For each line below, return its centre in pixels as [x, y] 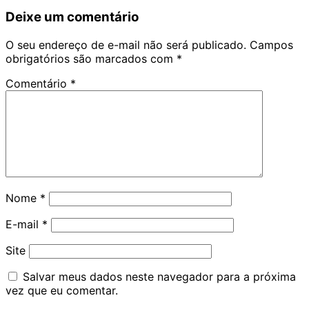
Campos [271, 44]
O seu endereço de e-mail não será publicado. [126, 44]
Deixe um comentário [72, 17]
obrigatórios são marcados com [91, 58]
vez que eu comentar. [62, 290]
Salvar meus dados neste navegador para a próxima [159, 276]
